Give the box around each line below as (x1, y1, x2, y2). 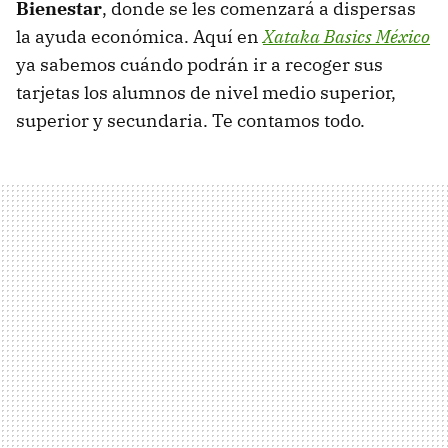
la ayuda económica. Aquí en (16, 25, 263, 49)
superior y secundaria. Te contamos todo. (16, 109, 365, 133)
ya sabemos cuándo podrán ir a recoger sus (16, 53, 383, 77)
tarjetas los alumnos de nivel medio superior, (16, 81, 396, 105)
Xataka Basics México (263, 25, 430, 49)
